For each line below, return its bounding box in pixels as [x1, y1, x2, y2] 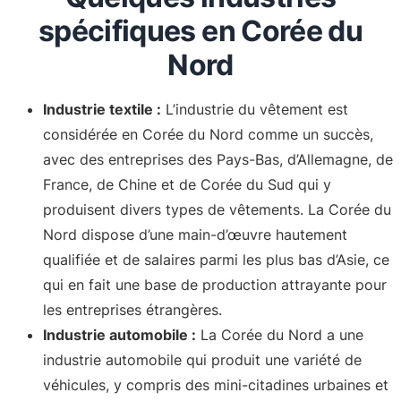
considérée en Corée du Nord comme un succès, [43, 124, 373, 143]
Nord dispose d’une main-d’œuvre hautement [43, 225, 347, 243]
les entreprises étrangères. [43, 300, 222, 319]
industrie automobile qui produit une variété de [43, 350, 362, 369]
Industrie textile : [43, 99, 161, 118]
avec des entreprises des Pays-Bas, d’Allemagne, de [43, 149, 393, 168]
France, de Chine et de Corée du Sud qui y [43, 175, 331, 193]
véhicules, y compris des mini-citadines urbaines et [43, 375, 388, 394]
